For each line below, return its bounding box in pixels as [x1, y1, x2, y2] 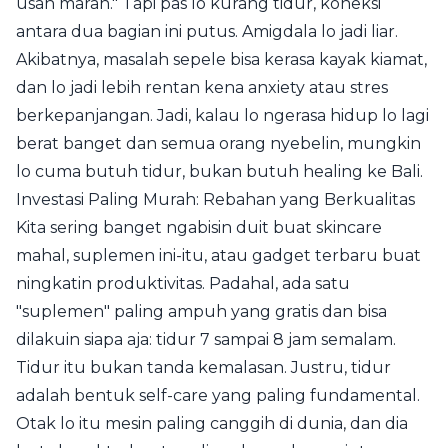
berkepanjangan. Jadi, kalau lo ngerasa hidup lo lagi [16, 106, 429, 125]
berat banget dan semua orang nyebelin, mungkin [16, 134, 421, 153]
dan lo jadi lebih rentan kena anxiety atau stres [16, 78, 388, 97]
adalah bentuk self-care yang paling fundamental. [16, 386, 420, 405]
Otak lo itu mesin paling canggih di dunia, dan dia [16, 414, 408, 433]
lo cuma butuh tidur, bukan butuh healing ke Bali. [16, 162, 423, 181]
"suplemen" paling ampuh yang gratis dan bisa [16, 302, 387, 321]
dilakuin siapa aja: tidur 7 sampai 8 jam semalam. [16, 330, 396, 349]
